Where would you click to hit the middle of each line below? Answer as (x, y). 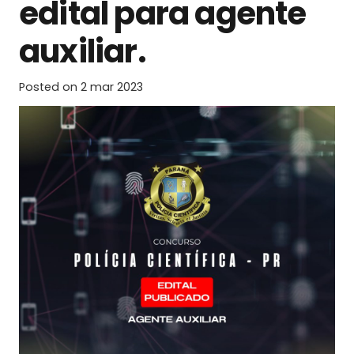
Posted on (50, 87)
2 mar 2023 (112, 87)
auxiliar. (83, 51)
